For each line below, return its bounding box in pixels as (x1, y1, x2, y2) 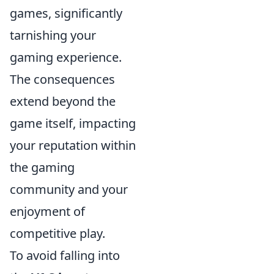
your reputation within (10, 137, 136, 154)
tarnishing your (10, 27, 96, 43)
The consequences (10, 71, 115, 87)
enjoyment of (10, 203, 85, 220)
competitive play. (10, 225, 105, 242)
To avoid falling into (10, 247, 120, 264)
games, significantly (10, 5, 122, 21)
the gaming (10, 159, 75, 176)
